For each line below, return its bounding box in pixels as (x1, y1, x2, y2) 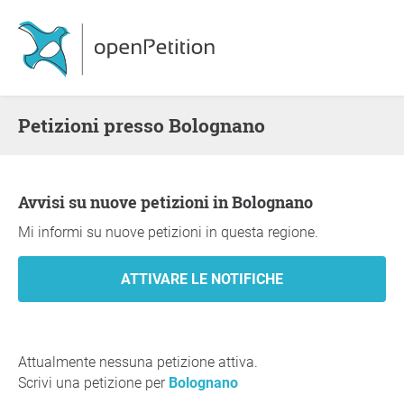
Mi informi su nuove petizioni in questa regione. (18, 224, 318, 241)
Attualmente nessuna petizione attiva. (18, 353, 258, 371)
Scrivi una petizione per (18, 374, 169, 391)
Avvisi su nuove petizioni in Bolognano (28, 191, 313, 213)
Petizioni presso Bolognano (31, 113, 265, 138)
